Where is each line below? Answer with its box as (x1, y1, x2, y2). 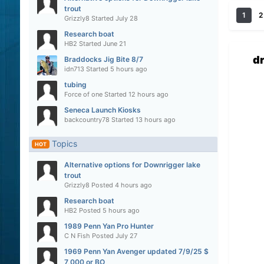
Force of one (64, 90, 103, 98)
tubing (64, 80, 87, 89)
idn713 (64, 64, 84, 73)
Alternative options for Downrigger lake (64, 160, 200, 170)
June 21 (103, 39, 126, 48)
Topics (49, 138, 77, 148)
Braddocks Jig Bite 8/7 (64, 54, 143, 64)
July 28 (115, 14, 138, 22)
